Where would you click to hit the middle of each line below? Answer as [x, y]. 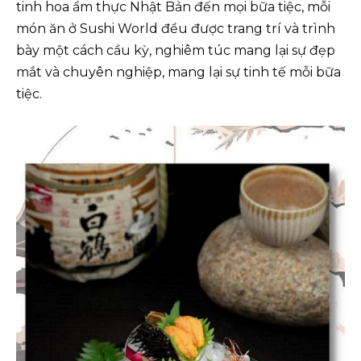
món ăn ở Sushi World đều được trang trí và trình [176, 29]
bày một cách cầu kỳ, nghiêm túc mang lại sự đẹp [176, 50]
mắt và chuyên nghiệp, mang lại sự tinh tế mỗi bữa [178, 72]
